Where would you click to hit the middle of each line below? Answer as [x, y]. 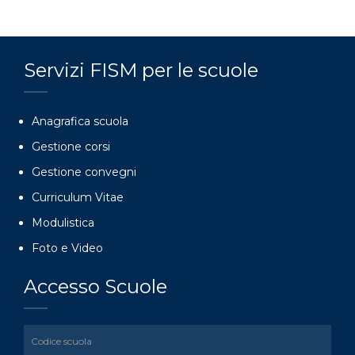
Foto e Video [67, 248]
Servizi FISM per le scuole [141, 70]
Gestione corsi [71, 146]
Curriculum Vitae [78, 197]
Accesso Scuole [95, 286]
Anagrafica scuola [80, 121]
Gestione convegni [84, 172]
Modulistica [63, 222]
